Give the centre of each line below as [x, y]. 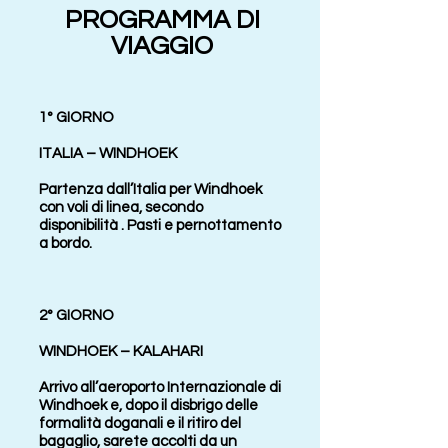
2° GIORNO [76, 315]
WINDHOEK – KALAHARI [122, 351]
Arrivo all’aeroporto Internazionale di [160, 387]
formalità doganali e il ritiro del [140, 423]
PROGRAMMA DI [162, 20]
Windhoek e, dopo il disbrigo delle [148, 405]
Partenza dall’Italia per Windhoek [150, 189]
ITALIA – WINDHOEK [109, 153]
